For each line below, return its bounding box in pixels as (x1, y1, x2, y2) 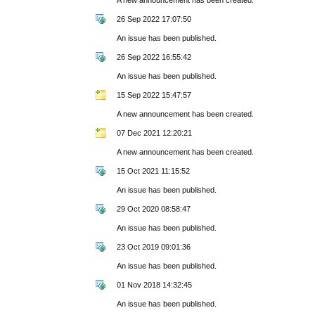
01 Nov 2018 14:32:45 (117, 280, 193, 289)
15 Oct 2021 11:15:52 (117, 166, 191, 175)
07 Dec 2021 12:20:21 (117, 128, 193, 137)
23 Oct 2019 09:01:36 (117, 242, 191, 251)
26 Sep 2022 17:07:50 (117, 14, 192, 23)
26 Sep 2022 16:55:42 (117, 52, 192, 61)
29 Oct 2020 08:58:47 (117, 204, 191, 213)
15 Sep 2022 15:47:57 (117, 90, 192, 99)
